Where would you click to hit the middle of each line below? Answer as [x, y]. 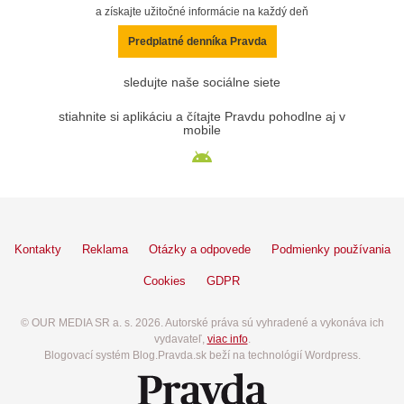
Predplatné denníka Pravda [197, 41]
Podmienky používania [331, 249]
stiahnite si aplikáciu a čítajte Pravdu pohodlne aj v [202, 116]
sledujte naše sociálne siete [202, 82]
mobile [202, 130]
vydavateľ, [180, 339]
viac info [227, 339]
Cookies [165, 280]
